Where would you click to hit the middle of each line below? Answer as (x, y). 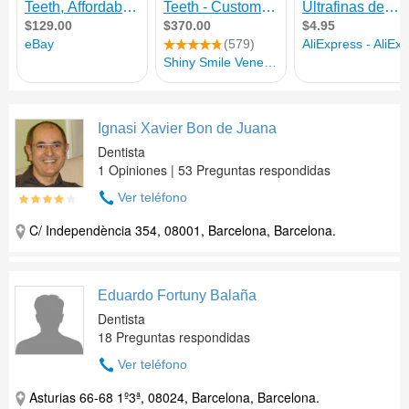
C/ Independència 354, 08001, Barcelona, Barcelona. (183, 230)
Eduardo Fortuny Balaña (177, 295)
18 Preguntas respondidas (174, 337)
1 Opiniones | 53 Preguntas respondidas (214, 170)
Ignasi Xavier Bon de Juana (187, 128)
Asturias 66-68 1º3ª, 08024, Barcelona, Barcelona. (174, 397)
